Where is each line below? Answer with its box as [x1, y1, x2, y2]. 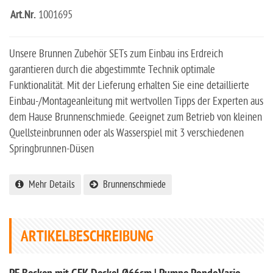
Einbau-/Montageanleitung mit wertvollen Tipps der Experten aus [9, 94, 263, 108]
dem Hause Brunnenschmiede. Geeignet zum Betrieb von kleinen [9, 110, 262, 124]
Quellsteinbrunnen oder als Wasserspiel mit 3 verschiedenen [9, 126, 244, 140]
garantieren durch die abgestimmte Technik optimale [9, 63, 215, 76]
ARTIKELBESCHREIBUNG [21, 227, 154, 247]
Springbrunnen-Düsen [9, 142, 94, 155]
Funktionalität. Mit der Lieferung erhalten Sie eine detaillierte [9, 79, 249, 92]
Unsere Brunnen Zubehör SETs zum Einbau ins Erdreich [9, 47, 223, 60]
